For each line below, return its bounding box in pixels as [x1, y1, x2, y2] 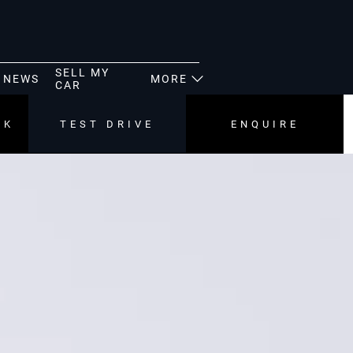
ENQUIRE [230, 117, 299, 130]
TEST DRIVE [60, 117, 154, 130]
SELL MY [55, 66, 110, 79]
